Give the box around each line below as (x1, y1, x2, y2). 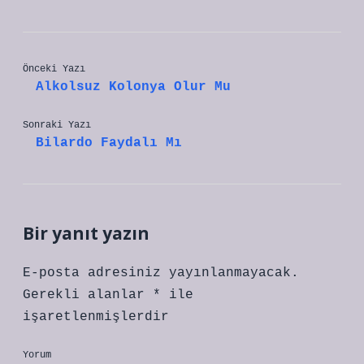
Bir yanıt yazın (23, 222, 149, 245)
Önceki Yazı (23, 63, 85, 75)
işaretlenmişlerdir (23, 310, 169, 324)
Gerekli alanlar (23, 288, 153, 302)
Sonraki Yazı (23, 119, 91, 131)
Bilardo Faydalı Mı (36, 136, 182, 150)
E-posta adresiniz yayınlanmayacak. (23, 266, 299, 280)
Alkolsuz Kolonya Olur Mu (36, 80, 231, 94)
